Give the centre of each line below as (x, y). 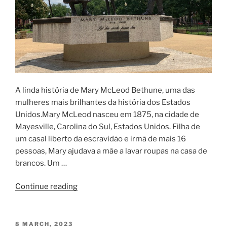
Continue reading (46, 187)
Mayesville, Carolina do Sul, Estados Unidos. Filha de (108, 126)
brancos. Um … (41, 163)
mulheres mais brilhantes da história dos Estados (103, 102)
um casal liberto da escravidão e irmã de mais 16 (101, 139)
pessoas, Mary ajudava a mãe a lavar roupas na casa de (111, 151)
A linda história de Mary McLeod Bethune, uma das (105, 90)
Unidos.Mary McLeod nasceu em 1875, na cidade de (107, 114)
